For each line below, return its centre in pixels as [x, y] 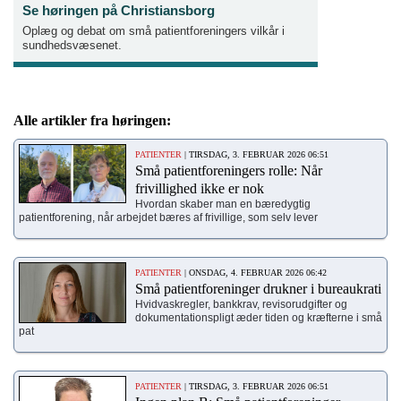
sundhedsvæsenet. [72, 45]
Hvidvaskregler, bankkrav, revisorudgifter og [241, 304]
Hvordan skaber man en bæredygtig [223, 204]
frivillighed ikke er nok [200, 188]
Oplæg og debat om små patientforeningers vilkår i [154, 30]
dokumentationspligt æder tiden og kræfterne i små [259, 317]
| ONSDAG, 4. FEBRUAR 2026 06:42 [254, 272]
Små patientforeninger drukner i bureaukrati [258, 288]
